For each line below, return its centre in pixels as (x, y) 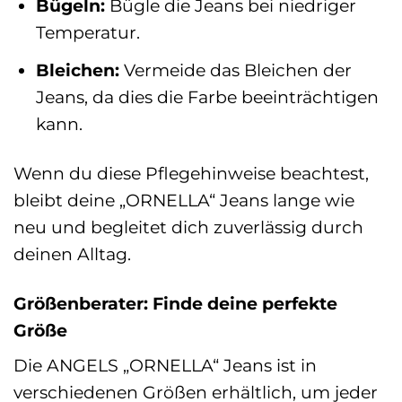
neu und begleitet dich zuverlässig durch (188, 227)
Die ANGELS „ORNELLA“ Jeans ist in (165, 366)
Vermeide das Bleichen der (235, 70)
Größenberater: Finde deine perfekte (175, 303)
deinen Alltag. (72, 253)
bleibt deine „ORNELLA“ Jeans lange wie (184, 200)
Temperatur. (87, 33)
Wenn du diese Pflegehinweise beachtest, (191, 173)
